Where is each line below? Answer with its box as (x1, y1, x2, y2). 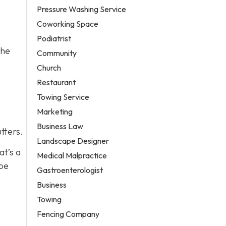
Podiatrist (37, 33, 72, 43)
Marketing (37, 106, 73, 117)
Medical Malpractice (37, 150, 107, 160)
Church (37, 62, 62, 73)
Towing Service (37, 91, 90, 102)
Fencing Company (37, 208, 100, 219)
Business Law (37, 121, 84, 131)
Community (37, 47, 77, 58)
